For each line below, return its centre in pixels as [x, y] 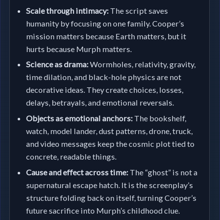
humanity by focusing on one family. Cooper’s [105, 23]
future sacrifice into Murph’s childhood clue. [103, 210]
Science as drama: [57, 64]
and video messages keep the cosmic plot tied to [110, 143]
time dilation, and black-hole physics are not [104, 77]
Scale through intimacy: [68, 10]
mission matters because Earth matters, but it [106, 36]
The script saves [138, 10]
